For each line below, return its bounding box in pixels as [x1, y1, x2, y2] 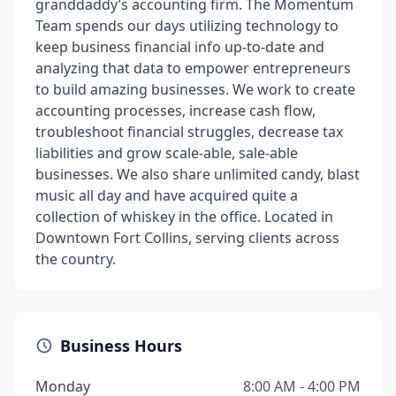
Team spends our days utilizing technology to [35, 16, 339, 35]
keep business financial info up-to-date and [35, 37, 324, 57]
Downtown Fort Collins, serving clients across [35, 228, 339, 247]
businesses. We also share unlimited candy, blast [35, 164, 360, 184]
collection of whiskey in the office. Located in [35, 207, 333, 226]
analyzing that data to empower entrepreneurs [35, 58, 351, 78]
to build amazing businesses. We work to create [35, 80, 355, 99]
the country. [35, 249, 116, 269]
